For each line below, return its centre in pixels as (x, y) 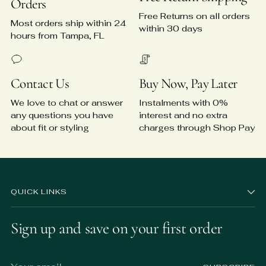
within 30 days (171, 28)
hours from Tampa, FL (58, 36)
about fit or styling (50, 128)
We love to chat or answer (67, 103)
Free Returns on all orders (194, 15)
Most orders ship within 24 (68, 23)
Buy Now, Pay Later (188, 84)
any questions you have (62, 115)
